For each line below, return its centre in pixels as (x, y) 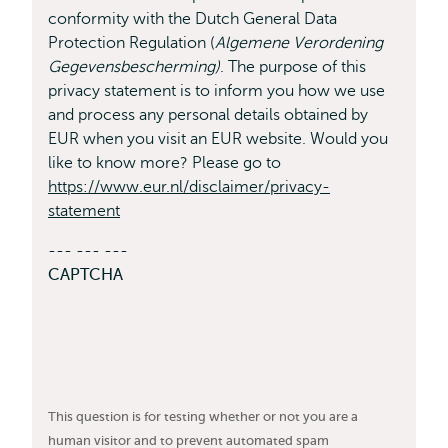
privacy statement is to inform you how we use (216, 91)
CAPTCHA (85, 275)
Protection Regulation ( (131, 43)
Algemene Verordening (299, 43)
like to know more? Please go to (164, 163)
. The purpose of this (293, 67)
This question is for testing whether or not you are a (203, 416)
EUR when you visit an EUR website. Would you (218, 139)
